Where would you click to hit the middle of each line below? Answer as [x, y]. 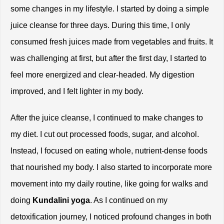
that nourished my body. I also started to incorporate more [111, 167]
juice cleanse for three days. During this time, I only [100, 25]
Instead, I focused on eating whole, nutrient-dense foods [109, 151]
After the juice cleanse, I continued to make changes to [107, 118]
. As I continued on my [129, 200]
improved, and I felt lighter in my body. [77, 91]
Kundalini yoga [61, 200]
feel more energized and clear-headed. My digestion [102, 75]
